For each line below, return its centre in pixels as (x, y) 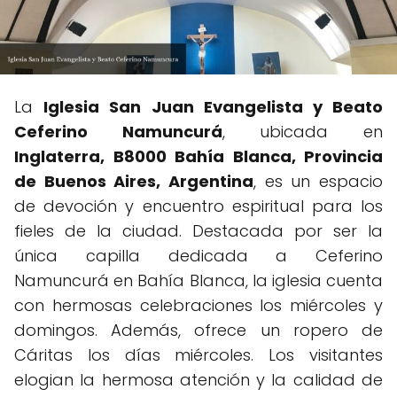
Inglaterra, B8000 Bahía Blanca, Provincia (198, 156)
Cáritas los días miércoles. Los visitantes (198, 354)
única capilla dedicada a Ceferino (198, 255)
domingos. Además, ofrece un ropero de (198, 330)
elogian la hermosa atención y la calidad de (198, 379)
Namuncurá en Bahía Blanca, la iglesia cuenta (198, 280)
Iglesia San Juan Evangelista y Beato (214, 106)
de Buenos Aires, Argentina (134, 181)
